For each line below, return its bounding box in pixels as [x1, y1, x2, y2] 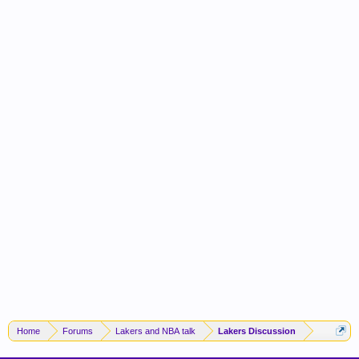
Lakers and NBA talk [115, 326, 196, 336]
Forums [63, 326, 93, 336]
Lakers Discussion [218, 326, 296, 336]
